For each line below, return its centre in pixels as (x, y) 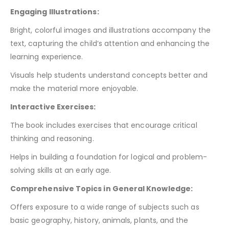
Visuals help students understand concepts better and (109, 75)
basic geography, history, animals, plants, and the (99, 221)
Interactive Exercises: (53, 107)
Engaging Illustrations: (55, 12)
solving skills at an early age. (61, 170)
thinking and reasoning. (52, 139)
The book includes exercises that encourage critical (104, 125)
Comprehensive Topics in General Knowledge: (101, 189)
